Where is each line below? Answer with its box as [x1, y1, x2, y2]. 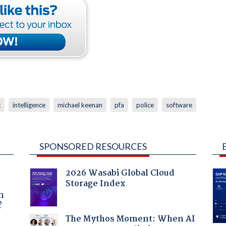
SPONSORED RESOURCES [39, 140, 147, 152]
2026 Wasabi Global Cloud [65, 166, 175, 180]
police [136, 100, 154, 109]
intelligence [12, 100, 45, 109]
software [165, 100, 192, 109]
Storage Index [65, 177, 126, 191]
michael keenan [57, 100, 102, 109]
